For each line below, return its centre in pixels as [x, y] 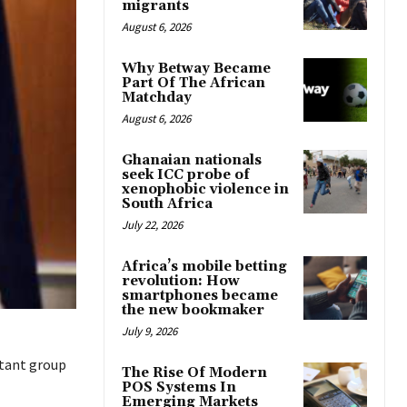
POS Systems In [179, 388]
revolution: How [181, 282]
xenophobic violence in [205, 190]
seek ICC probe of [186, 175]
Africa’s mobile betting [204, 267]
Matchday [157, 98]
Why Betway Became [196, 69]
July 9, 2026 [149, 332]
